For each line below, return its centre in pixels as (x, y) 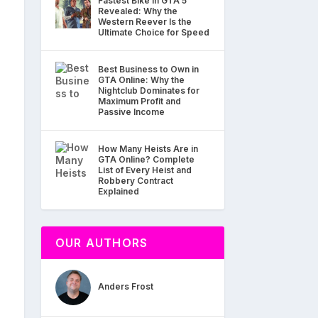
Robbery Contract (136, 180)
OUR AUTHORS (102, 242)
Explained (119, 191)
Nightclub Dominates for (149, 90)
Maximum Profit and (139, 101)
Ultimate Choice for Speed (154, 32)
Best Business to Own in (148, 69)
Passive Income (131, 111)
